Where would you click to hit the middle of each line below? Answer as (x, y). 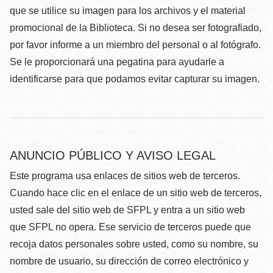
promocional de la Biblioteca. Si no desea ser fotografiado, (136, 28)
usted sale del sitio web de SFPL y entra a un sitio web (127, 210)
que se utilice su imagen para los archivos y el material (128, 11)
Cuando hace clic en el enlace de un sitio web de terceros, (136, 193)
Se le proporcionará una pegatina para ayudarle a (117, 62)
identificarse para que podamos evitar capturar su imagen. (135, 79)
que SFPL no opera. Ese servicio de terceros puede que (130, 227)
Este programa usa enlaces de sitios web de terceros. (125, 176)
